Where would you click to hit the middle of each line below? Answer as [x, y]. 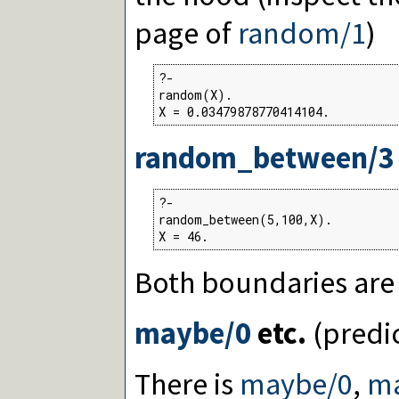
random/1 [302, 32]
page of [186, 32]
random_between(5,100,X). [245, 219]
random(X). [195, 94]
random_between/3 [265, 157]
